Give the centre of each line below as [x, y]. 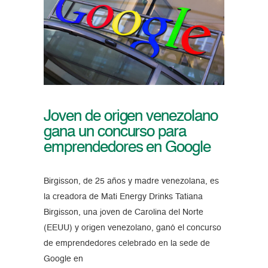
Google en [63, 259]
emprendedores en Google [127, 147]
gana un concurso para [115, 132]
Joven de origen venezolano [130, 116]
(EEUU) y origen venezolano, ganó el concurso [132, 228]
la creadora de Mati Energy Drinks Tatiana [123, 197]
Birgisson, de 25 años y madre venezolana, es [131, 181]
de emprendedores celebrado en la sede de [127, 243]
